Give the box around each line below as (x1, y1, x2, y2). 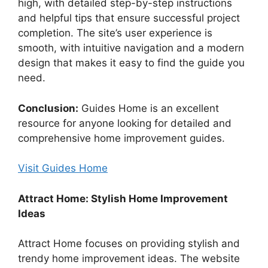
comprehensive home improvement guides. (18, 132, 225, 144)
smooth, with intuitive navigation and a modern (18, 42, 244, 54)
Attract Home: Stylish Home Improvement (18, 192, 228, 205)
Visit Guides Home (18, 162, 108, 175)
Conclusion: (18, 102, 78, 114)
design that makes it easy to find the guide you (18, 57, 245, 69)
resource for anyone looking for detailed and (18, 117, 232, 129)
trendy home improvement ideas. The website (18, 252, 240, 265)
